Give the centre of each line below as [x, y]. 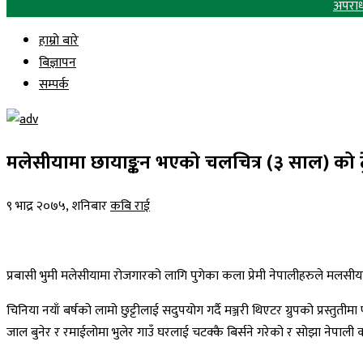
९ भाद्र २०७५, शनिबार [57, 206]
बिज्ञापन [58, 63]
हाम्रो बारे [59, 41]
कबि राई [130, 206]
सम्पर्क [54, 85]
